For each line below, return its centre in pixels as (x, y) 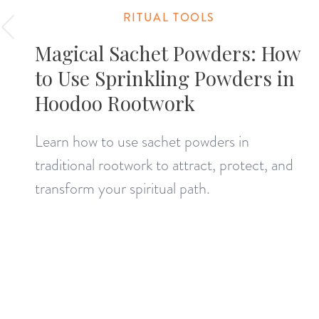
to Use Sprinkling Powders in (165, 78)
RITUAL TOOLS (169, 17)
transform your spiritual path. (123, 188)
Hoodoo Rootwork (115, 103)
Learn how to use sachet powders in (142, 141)
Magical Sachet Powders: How (168, 53)
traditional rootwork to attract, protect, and (164, 164)
